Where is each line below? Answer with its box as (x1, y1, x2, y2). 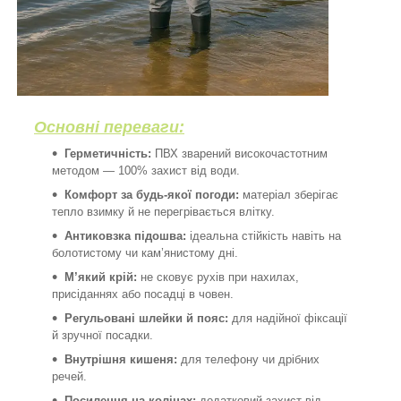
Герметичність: (64, 146, 151, 160)
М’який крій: (64, 269, 137, 284)
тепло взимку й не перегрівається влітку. (52, 204, 275, 218)
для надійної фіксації (228, 311, 347, 325)
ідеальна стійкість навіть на (186, 228, 341, 243)
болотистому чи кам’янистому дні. (52, 245, 238, 260)
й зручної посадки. (52, 328, 153, 342)
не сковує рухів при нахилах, (137, 269, 299, 284)
